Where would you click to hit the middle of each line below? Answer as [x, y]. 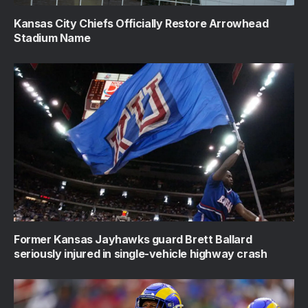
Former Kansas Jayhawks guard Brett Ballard [133, 239]
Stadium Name [52, 38]
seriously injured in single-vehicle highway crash [141, 253]
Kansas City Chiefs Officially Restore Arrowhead [141, 24]
